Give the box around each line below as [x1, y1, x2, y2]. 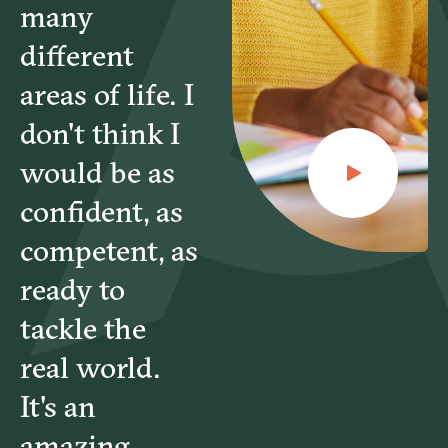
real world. [20, 348, 161, 386]
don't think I [20, 114, 180, 152]
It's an [20, 387, 96, 425]
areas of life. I [20, 75, 194, 113]
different [20, 36, 134, 74]
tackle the [20, 309, 146, 347]
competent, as [20, 231, 198, 269]
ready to [20, 270, 125, 308]
